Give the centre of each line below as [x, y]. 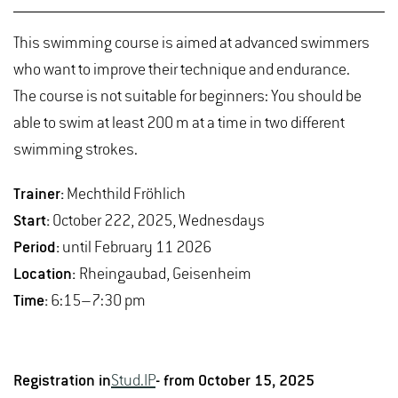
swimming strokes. [80, 150]
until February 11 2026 [147, 247]
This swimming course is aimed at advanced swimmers [191, 43]
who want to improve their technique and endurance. [186, 70]
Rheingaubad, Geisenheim [165, 274]
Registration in [62, 381]
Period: [36, 247]
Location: [46, 274]
